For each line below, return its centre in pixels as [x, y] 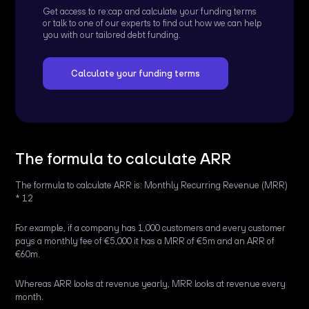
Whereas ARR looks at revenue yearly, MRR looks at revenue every [151, 284]
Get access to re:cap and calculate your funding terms [150, 12]
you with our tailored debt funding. [112, 35]
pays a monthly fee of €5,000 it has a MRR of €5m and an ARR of [145, 241]
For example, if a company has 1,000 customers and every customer [151, 228]
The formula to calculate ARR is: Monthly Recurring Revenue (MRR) [152, 186]
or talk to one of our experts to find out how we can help [153, 23]
